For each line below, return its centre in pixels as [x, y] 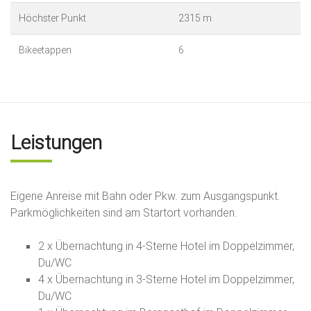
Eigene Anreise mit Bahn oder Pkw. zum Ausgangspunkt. [145, 196]
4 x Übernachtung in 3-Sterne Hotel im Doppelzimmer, [166, 279]
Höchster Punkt [52, 18]
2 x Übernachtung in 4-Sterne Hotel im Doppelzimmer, [166, 246]
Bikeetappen [45, 50]
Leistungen [56, 143]
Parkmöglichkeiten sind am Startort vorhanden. [124, 213]
